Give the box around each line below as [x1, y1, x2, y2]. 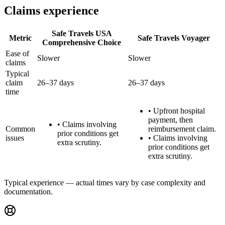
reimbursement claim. [148, 124, 216, 133]
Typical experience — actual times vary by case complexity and [4, 178, 205, 187]
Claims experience [4, 4, 99, 17]
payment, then [148, 115, 193, 124]
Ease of [6, 49, 29, 58]
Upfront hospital [153, 106, 205, 115]
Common [6, 124, 35, 133]
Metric [9, 33, 32, 42]
